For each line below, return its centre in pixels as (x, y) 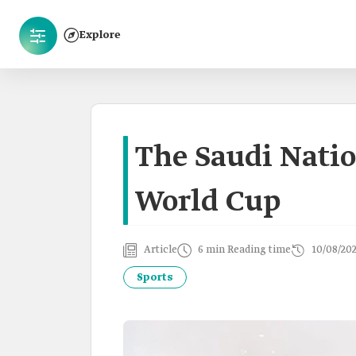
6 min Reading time (244, 250)
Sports (155, 277)
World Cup (208, 203)
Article (161, 250)
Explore (100, 35)
